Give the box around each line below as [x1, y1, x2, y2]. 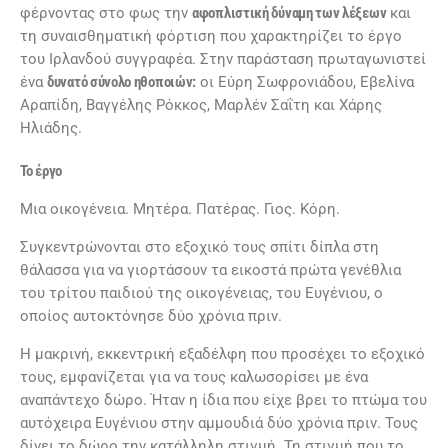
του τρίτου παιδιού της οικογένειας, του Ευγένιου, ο [20, 284, 383, 303]
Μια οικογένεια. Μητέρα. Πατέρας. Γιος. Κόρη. [20, 200, 344, 219]
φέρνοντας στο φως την [20, 4, 192, 23]
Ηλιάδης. [20, 119, 82, 138]
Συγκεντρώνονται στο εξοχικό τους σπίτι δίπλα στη [20, 238, 379, 257]
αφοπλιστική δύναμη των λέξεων [192, 4, 387, 23]
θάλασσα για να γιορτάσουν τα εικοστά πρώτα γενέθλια [20, 261, 401, 280]
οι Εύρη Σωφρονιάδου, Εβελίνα [196, 73, 415, 92]
